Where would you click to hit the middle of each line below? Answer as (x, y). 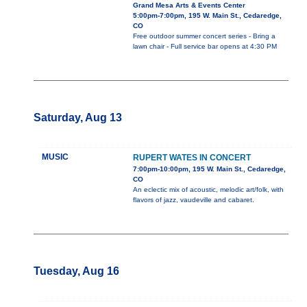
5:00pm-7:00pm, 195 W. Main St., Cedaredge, (207, 16)
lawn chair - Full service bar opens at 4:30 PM (205, 47)
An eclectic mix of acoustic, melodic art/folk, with (208, 190)
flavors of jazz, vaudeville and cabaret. (193, 200)
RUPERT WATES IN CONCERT (192, 158)
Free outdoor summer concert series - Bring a (204, 36)
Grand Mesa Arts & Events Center (189, 5)
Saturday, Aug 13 (77, 118)
